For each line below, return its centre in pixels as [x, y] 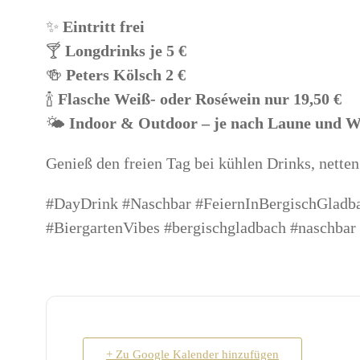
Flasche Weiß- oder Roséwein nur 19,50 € [200, 99]
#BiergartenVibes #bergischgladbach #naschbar [201, 227]
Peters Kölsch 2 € [126, 75]
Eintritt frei [104, 27]
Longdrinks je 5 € [126, 51]
